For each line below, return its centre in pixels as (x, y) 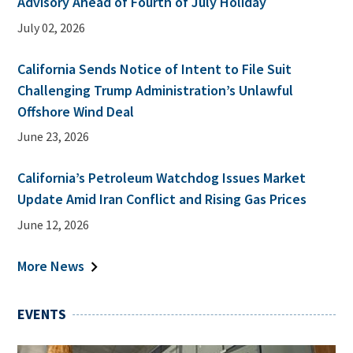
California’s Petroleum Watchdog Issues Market (162, 178)
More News (51, 266)
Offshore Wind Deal (76, 111)
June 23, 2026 (54, 137)
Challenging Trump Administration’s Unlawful (156, 90)
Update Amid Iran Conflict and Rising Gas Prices (162, 199)
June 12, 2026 (54, 225)
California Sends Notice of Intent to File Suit (155, 69)
